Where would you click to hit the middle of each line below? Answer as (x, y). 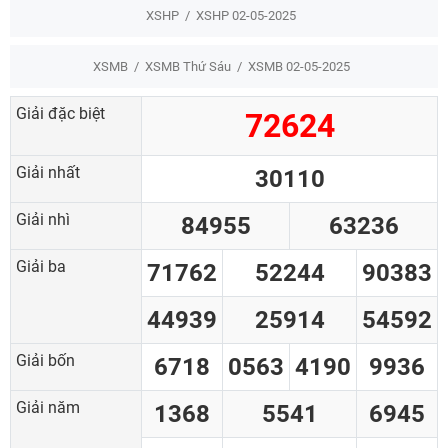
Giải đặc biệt (60, 113)
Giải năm (48, 407)
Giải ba (41, 266)
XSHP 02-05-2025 (246, 15)
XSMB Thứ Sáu (187, 66)
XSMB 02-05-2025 (298, 66)
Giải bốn (45, 360)
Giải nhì (43, 219)
